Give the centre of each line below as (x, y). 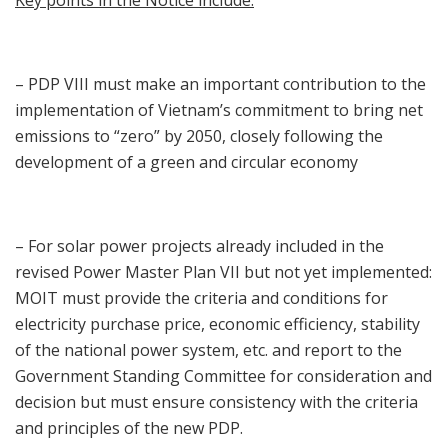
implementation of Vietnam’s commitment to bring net (219, 110)
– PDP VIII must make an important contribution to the (220, 84)
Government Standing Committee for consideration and (223, 376)
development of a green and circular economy (186, 162)
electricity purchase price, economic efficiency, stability (217, 324)
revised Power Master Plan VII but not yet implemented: (223, 272)
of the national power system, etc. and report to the (208, 350)
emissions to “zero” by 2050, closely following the (199, 136)
